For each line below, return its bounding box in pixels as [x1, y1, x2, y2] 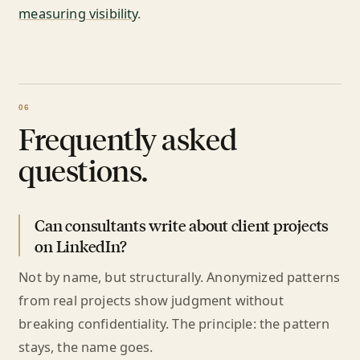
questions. [18, 150, 148, 189]
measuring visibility [18, 5, 138, 22]
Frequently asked [18, 119, 237, 157]
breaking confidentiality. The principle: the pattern [18, 315, 330, 333]
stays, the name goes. [18, 338, 153, 356]
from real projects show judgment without [18, 292, 284, 309]
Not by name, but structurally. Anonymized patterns [18, 268, 341, 286]
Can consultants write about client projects [35, 215, 329, 235]
